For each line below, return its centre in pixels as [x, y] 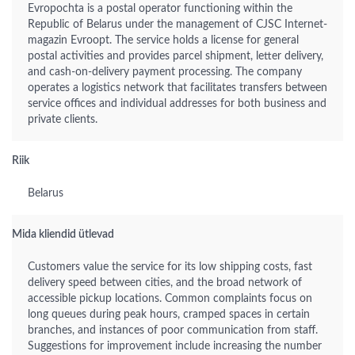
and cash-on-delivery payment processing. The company [165, 72]
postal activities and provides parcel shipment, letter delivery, [176, 56]
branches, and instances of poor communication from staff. [173, 330]
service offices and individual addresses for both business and [177, 104]
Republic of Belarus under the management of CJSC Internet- [177, 25]
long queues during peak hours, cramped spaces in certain [169, 315]
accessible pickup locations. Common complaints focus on [170, 299]
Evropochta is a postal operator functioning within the [160, 9]
